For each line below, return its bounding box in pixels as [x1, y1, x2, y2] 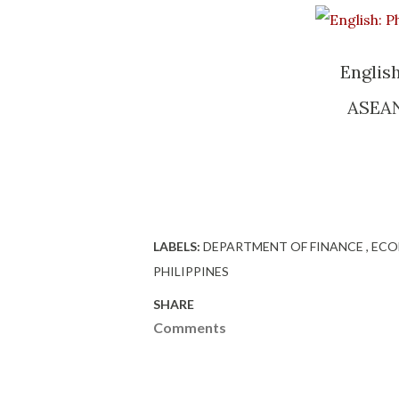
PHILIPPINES [153, 264, 229, 280]
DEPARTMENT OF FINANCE [203, 239, 366, 255]
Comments [153, 319, 226, 337]
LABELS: [153, 239, 200, 255]
